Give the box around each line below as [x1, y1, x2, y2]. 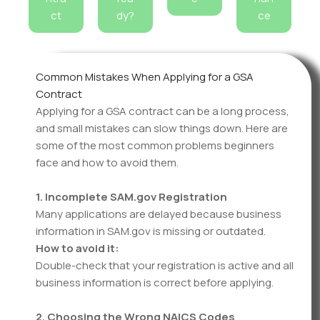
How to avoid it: [36, 241, 119, 256]
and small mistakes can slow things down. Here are [36, 121, 288, 136]
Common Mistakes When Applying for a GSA [36, 69, 254, 84]
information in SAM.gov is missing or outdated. [36, 224, 266, 239]
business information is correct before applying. [36, 275, 274, 290]
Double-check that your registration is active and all [36, 258, 294, 273]
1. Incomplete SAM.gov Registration [36, 189, 227, 204]
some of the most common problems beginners [36, 138, 274, 153]
